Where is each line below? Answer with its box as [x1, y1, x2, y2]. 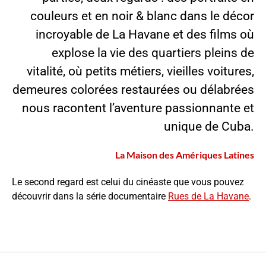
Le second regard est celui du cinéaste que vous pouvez [12, 176, 244, 188]
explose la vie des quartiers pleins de [52, 45, 254, 60]
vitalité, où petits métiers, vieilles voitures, [27, 64, 254, 78]
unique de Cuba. [164, 119, 254, 134]
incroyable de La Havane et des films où [36, 27, 254, 42]
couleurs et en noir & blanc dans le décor [30, 8, 254, 23]
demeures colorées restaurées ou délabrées [12, 82, 254, 97]
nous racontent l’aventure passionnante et [22, 100, 254, 115]
